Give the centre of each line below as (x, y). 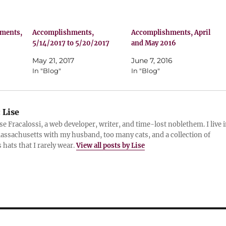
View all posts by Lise (110, 146)
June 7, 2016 (152, 61)
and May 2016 (153, 43)
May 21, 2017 (53, 61)
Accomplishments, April (171, 33)
